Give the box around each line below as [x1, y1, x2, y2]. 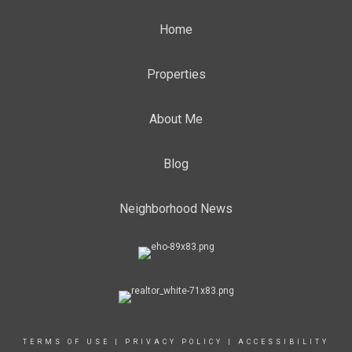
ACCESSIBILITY [238, 338, 329, 346]
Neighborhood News [119, 201, 233, 216]
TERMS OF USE [23, 338, 110, 346]
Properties [146, 67, 206, 82]
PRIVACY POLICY [125, 338, 223, 346]
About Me [149, 112, 203, 126]
